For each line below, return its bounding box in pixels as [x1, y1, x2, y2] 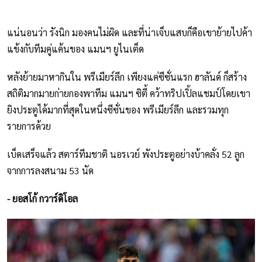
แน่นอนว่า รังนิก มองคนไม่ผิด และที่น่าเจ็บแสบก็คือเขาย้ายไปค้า [7, 26, 252, 39]
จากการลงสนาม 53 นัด [7, 164, 94, 177]
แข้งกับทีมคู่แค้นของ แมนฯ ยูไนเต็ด [7, 42, 144, 55]
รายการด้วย [7, 119, 51, 132]
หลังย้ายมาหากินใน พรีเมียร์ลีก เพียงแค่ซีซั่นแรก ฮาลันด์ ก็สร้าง [7, 70, 247, 83]
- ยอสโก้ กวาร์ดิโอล [7, 192, 78, 205]
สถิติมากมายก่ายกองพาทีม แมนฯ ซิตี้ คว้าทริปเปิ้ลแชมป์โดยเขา [7, 87, 250, 99]
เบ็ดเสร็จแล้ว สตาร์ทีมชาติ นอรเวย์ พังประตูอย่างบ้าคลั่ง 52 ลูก [7, 147, 244, 160]
